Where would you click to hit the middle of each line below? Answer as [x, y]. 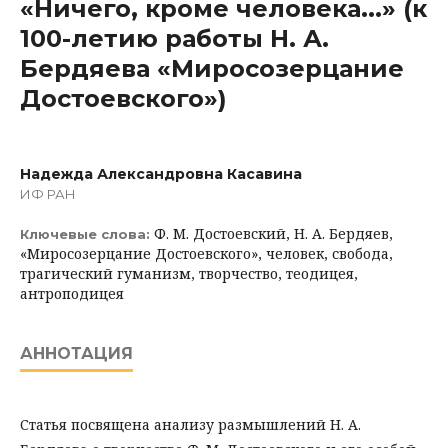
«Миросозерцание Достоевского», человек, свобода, [206, 253]
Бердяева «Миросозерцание [212, 68]
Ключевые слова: [87, 234]
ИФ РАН [48, 194]
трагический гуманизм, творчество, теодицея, [189, 273]
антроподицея [72, 293]
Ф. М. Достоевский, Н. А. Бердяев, [273, 233]
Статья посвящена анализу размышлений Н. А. [190, 424]
